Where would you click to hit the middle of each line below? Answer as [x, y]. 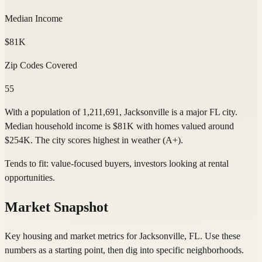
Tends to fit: [27, 164]
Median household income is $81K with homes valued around [119, 126]
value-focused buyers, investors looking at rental [140, 164]
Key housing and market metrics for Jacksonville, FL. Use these [123, 236]
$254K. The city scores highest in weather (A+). [94, 140]
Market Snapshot [56, 207]
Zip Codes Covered [41, 65]
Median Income [34, 19]
